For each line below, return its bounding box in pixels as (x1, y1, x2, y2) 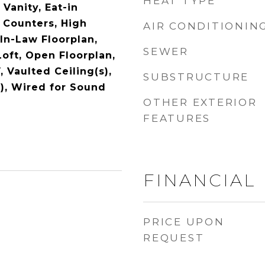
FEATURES (143, 112, 211, 124)
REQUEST (143, 232, 205, 244)
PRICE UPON (143, 216, 225, 228)
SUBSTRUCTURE (143, 71, 249, 83)
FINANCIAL (143, 170, 256, 190)
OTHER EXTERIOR (143, 96, 257, 108)
